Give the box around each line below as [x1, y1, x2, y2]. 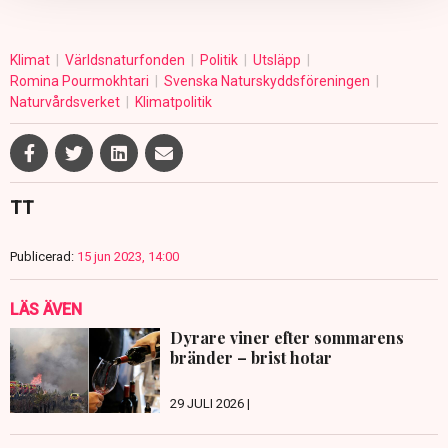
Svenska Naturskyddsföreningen [164, 73, 373, 90]
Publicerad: [10, 249, 74, 265]
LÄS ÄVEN [10, 300, 82, 320]
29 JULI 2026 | [170, 395, 250, 411]
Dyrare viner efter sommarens [170, 327, 404, 349]
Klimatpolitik [135, 94, 212, 111]
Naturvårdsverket [10, 94, 123, 111]
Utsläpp [253, 52, 304, 69]
